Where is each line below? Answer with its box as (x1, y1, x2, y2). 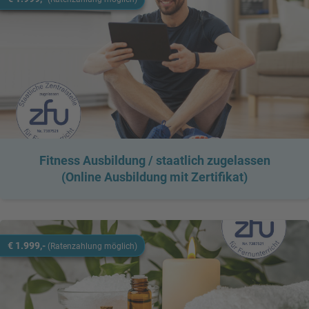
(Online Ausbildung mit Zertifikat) (61, 170, 248, 184)
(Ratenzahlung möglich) (47, 241, 137, 251)
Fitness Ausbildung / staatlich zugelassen (39, 153, 270, 168)
